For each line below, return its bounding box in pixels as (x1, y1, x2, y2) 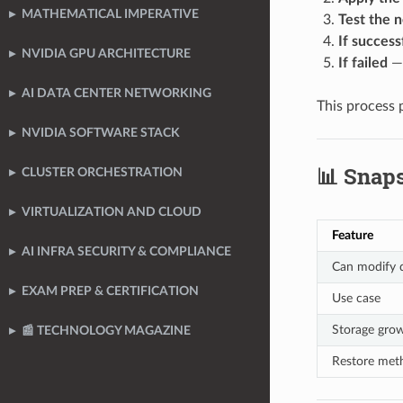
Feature (331, 228, 373, 242)
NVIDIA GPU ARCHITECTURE (22, 48, 191, 61)
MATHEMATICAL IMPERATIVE (22, 8, 199, 22)
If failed (337, 55, 388, 70)
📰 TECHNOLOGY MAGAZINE (22, 325, 191, 338)
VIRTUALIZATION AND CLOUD (22, 206, 201, 219)
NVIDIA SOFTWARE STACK (22, 127, 180, 140)
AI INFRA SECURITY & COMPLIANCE (22, 246, 231, 259)
